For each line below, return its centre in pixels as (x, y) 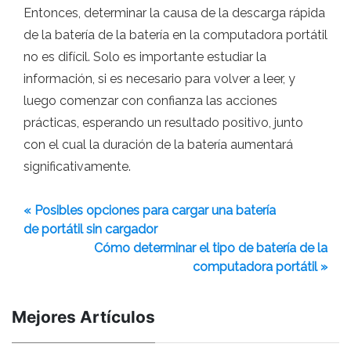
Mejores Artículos (83, 317)
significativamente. (77, 166)
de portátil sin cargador (90, 229)
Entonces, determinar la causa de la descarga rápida (174, 13)
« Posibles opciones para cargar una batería (150, 210)
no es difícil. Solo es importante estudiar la (145, 56)
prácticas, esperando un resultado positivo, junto (163, 122)
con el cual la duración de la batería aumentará (158, 144)
